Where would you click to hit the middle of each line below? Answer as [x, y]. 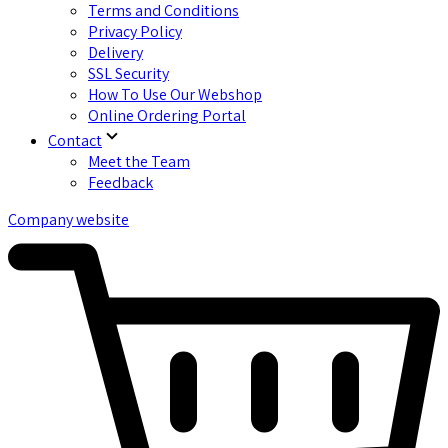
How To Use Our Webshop [175, 95]
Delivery [115, 53]
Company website [68, 220]
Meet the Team [139, 162]
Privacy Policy [135, 32]
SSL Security [128, 74]
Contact [75, 141]
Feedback [120, 183]
